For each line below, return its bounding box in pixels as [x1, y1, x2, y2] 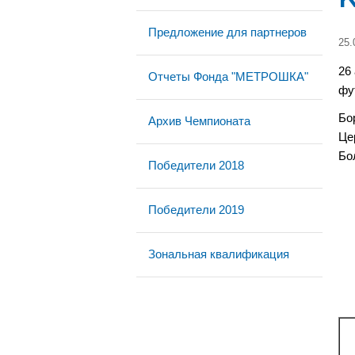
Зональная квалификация [148, 247, 289, 261]
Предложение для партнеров [148, 25, 307, 39]
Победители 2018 [148, 158, 244, 172]
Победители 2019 [148, 203, 244, 216]
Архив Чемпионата [148, 114, 250, 128]
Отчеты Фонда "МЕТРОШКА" [148, 70, 308, 83]
